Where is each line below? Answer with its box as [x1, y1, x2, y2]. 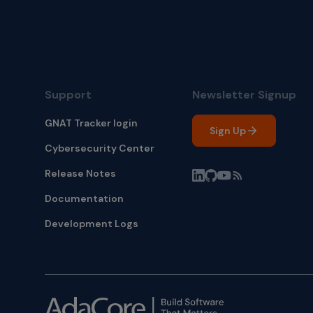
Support [45, 87, 92, 103]
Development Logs [45, 217, 138, 231]
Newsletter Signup [191, 87, 296, 103]
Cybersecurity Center [45, 142, 154, 155]
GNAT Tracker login [45, 117, 138, 130]
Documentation [45, 192, 124, 205]
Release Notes [45, 167, 116, 180]
